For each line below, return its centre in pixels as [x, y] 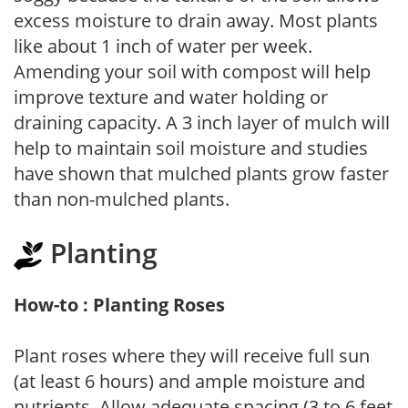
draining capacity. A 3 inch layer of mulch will [202, 122]
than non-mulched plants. [122, 199]
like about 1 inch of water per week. [163, 46]
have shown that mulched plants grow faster [201, 173]
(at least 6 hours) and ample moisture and [189, 381]
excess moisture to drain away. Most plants [196, 20]
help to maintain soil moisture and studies [191, 148]
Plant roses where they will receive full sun [192, 355]
